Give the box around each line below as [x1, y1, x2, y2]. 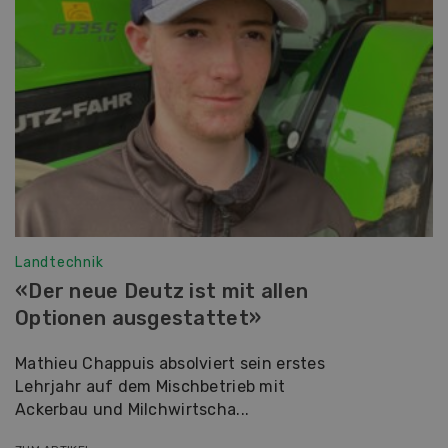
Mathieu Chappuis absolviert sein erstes [15, 353, 325, 373]
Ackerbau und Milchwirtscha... [15, 399, 250, 419]
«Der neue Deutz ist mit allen [15, 278, 309, 303]
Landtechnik [15, 253, 104, 271]
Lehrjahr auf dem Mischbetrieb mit [15, 376, 286, 396]
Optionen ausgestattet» [15, 305, 262, 330]
